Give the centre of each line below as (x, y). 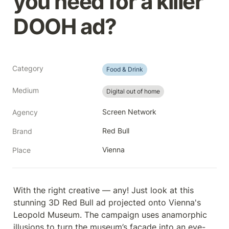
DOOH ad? (65, 27)
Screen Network (129, 112)
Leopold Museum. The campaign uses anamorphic (110, 215)
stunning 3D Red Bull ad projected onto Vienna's (107, 202)
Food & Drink (125, 69)
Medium (26, 90)
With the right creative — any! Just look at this (104, 190)
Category (28, 68)
